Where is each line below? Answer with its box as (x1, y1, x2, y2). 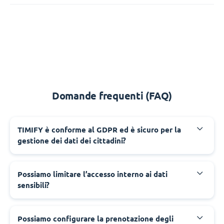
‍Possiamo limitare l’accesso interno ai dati (17, 169, 167, 178)
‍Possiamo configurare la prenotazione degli (17, 214, 173, 223)
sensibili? (17, 180, 49, 189)
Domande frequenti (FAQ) (51, 89, 172, 101)
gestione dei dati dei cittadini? (17, 136, 126, 145)
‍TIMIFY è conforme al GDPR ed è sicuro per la (17, 125, 181, 134)
